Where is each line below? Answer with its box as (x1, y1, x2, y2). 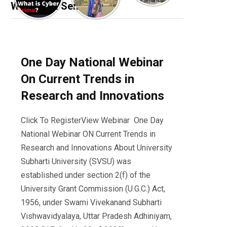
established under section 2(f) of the (21, 170, 150, 180)
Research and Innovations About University (21, 142, 172, 153)
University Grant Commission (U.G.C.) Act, (21, 183, 165, 194)
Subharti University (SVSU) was (21, 156, 131, 166)
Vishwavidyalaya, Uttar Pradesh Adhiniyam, (21, 211, 172, 221)
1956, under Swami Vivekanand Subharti (21, 197, 162, 207)
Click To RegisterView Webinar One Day (21, 115, 164, 125)
